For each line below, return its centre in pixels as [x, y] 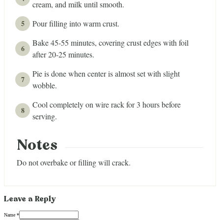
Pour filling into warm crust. [76, 24]
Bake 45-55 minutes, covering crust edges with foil [110, 43]
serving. [45, 116]
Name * [12, 215]
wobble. [45, 85]
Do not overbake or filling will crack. [74, 162]
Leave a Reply [30, 200]
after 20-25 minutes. [63, 55]
